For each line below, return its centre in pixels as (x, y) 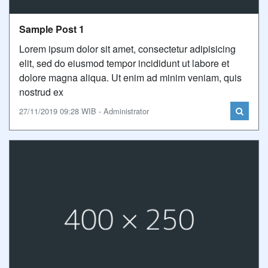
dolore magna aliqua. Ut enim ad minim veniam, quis (130, 77)
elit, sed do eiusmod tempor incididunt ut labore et (124, 63)
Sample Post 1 (52, 29)
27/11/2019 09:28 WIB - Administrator (84, 111)
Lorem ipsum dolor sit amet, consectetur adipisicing (127, 49)
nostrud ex (41, 92)
